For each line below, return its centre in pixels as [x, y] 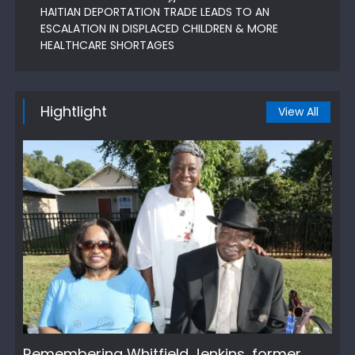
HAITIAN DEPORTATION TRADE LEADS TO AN [155, 12]
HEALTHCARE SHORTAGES [107, 46]
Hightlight [73, 112]
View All [299, 112]
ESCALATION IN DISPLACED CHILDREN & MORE [159, 29]
